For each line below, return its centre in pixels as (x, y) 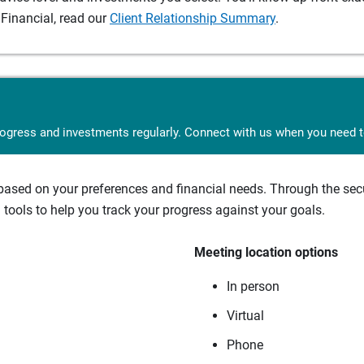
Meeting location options (266, 252)
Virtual (245, 315)
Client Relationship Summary (193, 18)
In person (253, 286)
